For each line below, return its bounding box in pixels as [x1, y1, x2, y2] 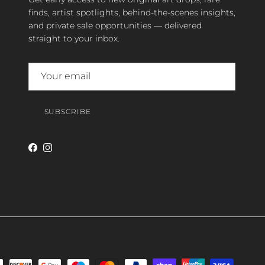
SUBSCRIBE [44, 107, 92, 117]
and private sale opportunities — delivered [28, 20, 202, 31]
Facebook [32, 145, 72, 156]
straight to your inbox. [28, 33, 119, 44]
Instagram [47, 145, 89, 156]
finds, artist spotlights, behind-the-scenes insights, [28, 7, 235, 18]
